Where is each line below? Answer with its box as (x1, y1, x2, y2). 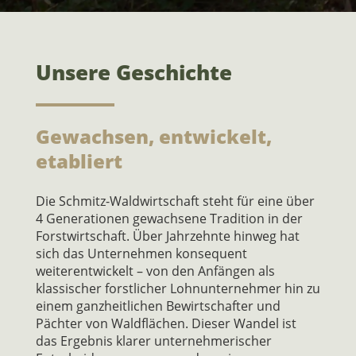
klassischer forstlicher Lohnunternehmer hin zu (35, 280, 320, 297)
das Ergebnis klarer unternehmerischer (35, 332, 272, 350)
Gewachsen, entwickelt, (35, 123, 272, 149)
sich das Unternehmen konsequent (35, 245, 247, 262)
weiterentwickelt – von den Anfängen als (35, 262, 275, 280)
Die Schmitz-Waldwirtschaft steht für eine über (35, 192, 315, 210)
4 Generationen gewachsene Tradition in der (35, 210, 303, 227)
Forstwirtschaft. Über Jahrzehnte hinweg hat (35, 227, 300, 245)
